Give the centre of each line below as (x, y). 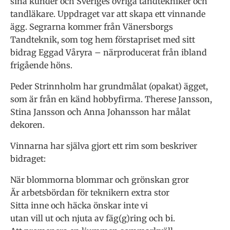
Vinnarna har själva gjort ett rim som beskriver (104, 146)
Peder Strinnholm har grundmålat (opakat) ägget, (109, 86)
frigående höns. (41, 65)
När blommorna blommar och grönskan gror (100, 179)
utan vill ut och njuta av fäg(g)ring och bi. (93, 218)
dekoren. (27, 124)
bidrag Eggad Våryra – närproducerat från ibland (109, 52)
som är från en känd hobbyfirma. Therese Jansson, (111, 99)
